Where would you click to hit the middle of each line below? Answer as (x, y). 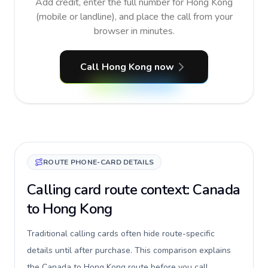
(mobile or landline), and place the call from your (134, 17)
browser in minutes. (134, 31)
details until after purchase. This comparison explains (129, 250)
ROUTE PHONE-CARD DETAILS (99, 162)
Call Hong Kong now (127, 67)
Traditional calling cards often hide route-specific (121, 234)
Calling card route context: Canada (134, 190)
